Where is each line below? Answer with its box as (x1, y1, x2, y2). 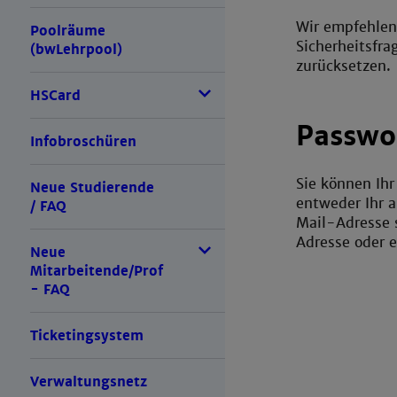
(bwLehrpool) (29, 41, 122, 58)
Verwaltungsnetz (29, 373, 147, 391)
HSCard (29, 87, 81, 105)
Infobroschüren (29, 133, 136, 151)
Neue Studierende (29, 179, 154, 197)
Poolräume (29, 22, 105, 40)
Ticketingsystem (29, 327, 144, 345)
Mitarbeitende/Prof (29, 262, 163, 280)
